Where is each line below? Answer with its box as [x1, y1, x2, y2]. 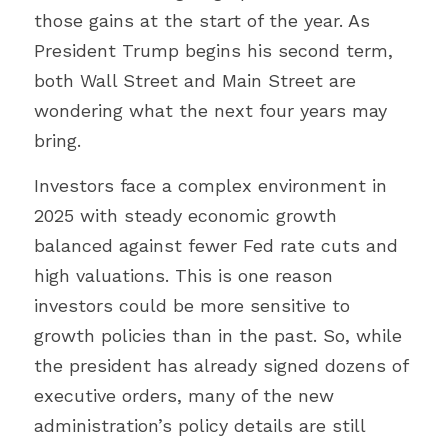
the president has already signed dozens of [34, 355, 408, 376]
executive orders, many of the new [34, 385, 334, 406]
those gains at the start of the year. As [34, 10, 370, 31]
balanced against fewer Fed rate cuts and [34, 235, 398, 256]
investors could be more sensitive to [34, 295, 350, 316]
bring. [34, 130, 81, 151]
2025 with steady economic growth [34, 205, 337, 226]
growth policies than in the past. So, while [34, 325, 402, 346]
